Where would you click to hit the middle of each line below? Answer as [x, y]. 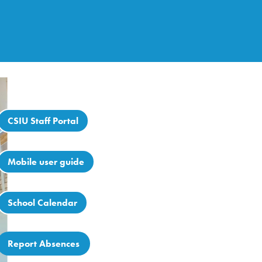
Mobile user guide [46, 162]
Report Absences [44, 244]
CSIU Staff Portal [43, 120]
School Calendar [43, 203]
